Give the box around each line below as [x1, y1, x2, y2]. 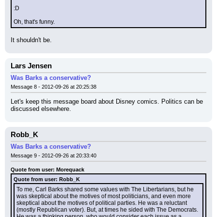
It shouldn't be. [11, 36, 52, 44]
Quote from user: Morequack [11, 167, 84, 172]
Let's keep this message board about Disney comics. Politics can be [11, 98, 203, 105]
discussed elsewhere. [11, 105, 71, 112]
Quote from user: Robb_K [14, 176, 80, 182]
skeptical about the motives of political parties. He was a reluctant [16, 200, 187, 206]
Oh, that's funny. [14, 18, 55, 25]
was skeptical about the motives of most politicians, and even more [16, 193, 191, 200]
